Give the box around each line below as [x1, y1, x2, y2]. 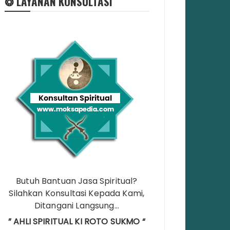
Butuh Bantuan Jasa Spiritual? [16, 175, 138, 187]
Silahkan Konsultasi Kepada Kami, [9, 187, 145, 199]
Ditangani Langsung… [34, 199, 119, 212]
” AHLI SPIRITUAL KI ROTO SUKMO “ [8, 215, 145, 227]
